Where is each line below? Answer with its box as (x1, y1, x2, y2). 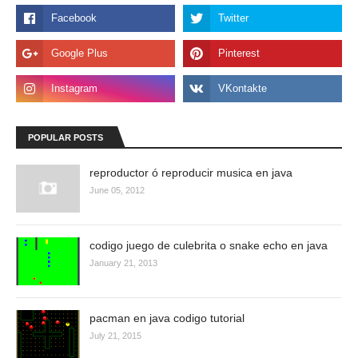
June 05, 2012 (89, 185, 145, 195)
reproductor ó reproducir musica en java (89, 166, 292, 179)
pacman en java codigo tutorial (89, 312, 245, 324)
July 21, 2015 (89, 331, 141, 340)
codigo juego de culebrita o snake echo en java (89, 239, 328, 252)
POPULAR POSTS (28, 133, 103, 142)
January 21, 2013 (89, 258, 157, 268)
